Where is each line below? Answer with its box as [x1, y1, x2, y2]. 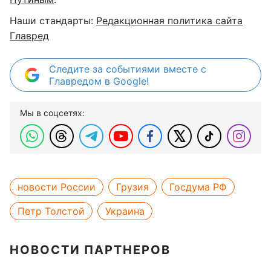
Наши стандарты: [10, 15, 96, 27]
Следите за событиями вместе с [49, 63, 206, 75]
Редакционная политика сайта [96, 15, 243, 27]
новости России [18, 181, 96, 193]
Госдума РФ [169, 181, 227, 193]
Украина [105, 205, 145, 217]
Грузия [116, 181, 149, 193]
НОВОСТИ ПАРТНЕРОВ [10, 243, 171, 257]
